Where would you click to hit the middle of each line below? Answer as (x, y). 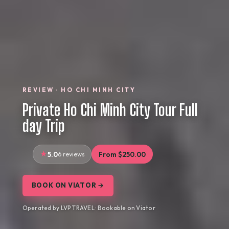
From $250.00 (122, 154)
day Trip (43, 126)
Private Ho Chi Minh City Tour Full (110, 110)
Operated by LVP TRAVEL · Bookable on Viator (89, 208)
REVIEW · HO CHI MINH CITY (79, 90)
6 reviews (71, 154)
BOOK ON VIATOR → (68, 185)
